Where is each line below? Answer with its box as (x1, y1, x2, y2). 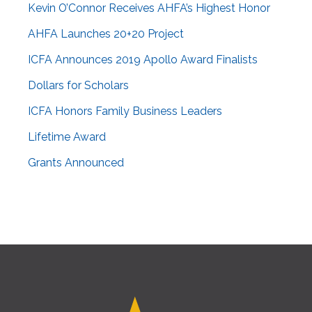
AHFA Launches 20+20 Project (28, 27, 184, 41)
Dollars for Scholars (28, 79, 129, 93)
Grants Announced (28, 156, 124, 170)
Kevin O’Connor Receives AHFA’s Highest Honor (28, 1, 270, 15)
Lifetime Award (28, 130, 106, 144)
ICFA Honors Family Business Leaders (28, 104, 222, 118)
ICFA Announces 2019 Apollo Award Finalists (28, 53, 258, 67)
